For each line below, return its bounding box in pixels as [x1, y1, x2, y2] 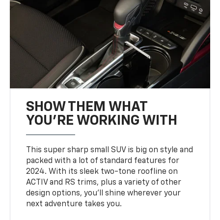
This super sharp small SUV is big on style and [26, 146, 193, 154]
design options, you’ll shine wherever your [26, 189, 181, 197]
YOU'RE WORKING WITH [26, 113, 178, 128]
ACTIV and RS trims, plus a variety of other [26, 178, 182, 187]
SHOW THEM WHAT [26, 100, 148, 114]
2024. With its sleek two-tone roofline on [26, 167, 178, 176]
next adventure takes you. [26, 200, 122, 208]
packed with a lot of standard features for [26, 157, 180, 165]
